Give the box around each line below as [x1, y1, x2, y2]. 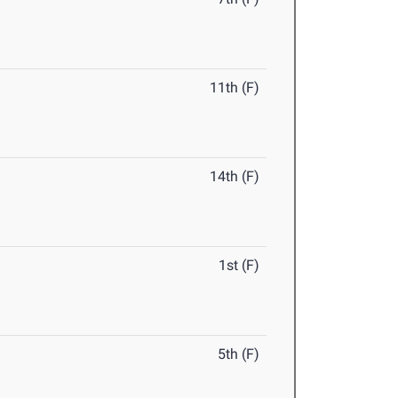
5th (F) [218, 346, 260, 363]
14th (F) [210, 168, 260, 186]
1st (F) [219, 257, 260, 275]
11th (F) [210, 79, 260, 97]
